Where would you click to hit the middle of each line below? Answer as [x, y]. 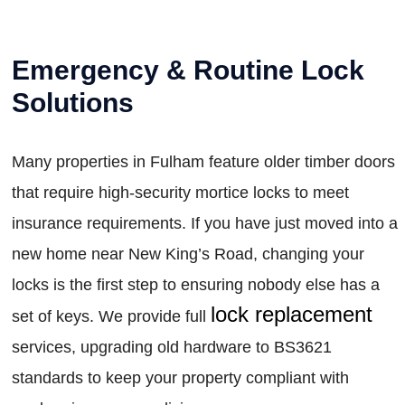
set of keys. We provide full [111, 316]
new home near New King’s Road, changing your [188, 254]
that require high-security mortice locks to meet [180, 192]
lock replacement [292, 314]
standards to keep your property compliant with [180, 377]
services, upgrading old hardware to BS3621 [172, 347]
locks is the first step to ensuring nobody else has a [196, 284]
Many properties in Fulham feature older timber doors [203, 161]
